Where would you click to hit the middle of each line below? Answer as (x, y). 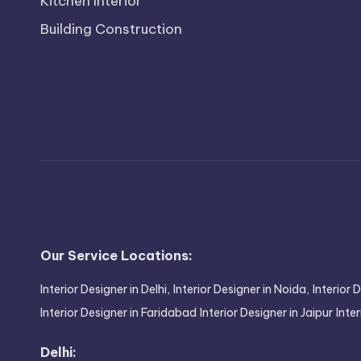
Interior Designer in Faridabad (118, 313)
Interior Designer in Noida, (241, 289)
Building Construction (111, 29)
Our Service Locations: (116, 255)
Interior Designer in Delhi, (105, 289)
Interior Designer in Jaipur (266, 313)
